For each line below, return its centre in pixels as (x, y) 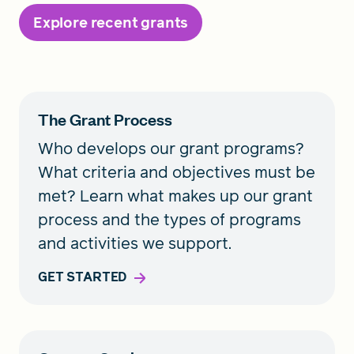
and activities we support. (135, 243)
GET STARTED (83, 277)
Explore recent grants (111, 23)
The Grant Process (105, 119)
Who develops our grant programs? (171, 149)
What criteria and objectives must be (177, 172)
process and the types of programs (169, 220)
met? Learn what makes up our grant (175, 196)
